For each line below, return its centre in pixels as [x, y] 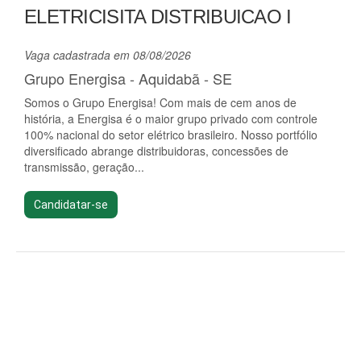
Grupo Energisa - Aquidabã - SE [128, 78]
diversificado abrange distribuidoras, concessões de [156, 151]
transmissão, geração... [84, 167]
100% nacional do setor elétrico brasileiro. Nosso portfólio [171, 135]
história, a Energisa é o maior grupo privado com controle [171, 118]
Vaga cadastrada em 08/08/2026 [108, 55]
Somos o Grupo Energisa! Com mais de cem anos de [160, 102]
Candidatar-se [71, 205]
